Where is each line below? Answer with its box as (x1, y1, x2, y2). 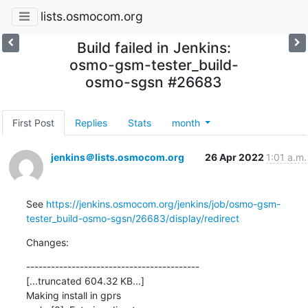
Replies (74, 116, 107, 129)
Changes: (25, 236, 69, 248)
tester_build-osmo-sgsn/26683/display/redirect (25, 212, 239, 224)
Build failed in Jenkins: (76, 38, 231, 56)
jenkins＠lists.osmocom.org (50, 151, 184, 163)
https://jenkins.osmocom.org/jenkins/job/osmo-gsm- (45, 197, 280, 210)
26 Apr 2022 (204, 151, 266, 163)
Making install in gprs (25, 289, 121, 301)
